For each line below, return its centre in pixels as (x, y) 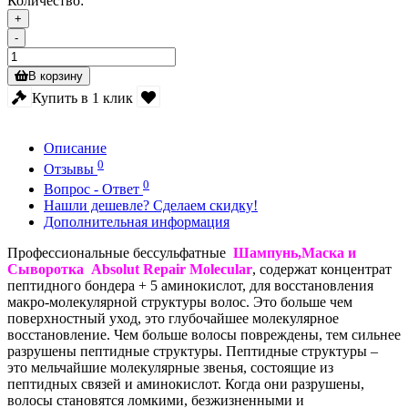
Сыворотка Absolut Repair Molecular (130, 269)
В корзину (56, 76)
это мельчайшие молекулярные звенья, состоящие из (170, 367)
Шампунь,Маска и (295, 252)
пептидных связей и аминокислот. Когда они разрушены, (186, 383)
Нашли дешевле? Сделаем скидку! (151, 205)
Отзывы (71, 168)
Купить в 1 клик (82, 97)
